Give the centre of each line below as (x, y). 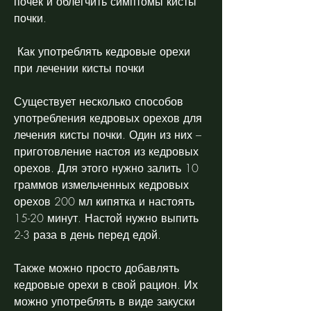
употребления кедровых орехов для (108, 118)
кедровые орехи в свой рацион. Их (106, 284)
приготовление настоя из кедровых (106, 151)
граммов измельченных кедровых (101, 184)
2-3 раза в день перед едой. (87, 234)
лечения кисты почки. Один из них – (108, 134)
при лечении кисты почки (81, 68)
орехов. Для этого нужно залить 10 (106, 168)
